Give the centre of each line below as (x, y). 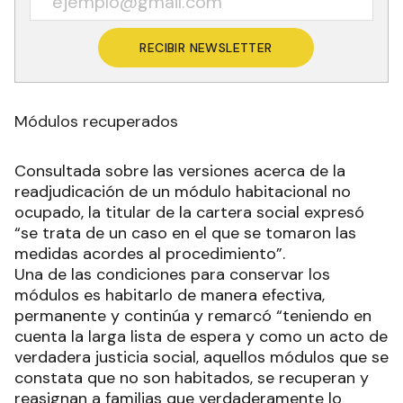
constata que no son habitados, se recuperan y (192, 377)
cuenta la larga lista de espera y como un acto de (201, 336)
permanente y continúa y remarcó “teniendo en (193, 315)
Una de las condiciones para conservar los (172, 274)
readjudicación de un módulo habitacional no (183, 191)
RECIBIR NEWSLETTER (206, 47)
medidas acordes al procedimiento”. (152, 253)
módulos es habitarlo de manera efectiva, (170, 295)
